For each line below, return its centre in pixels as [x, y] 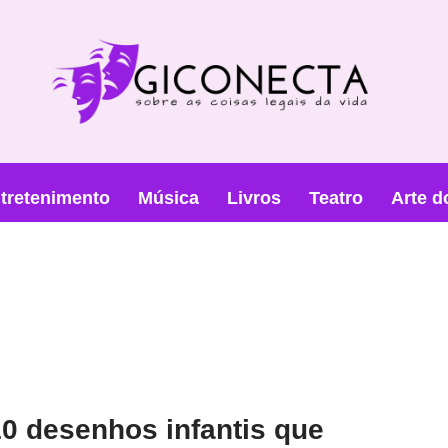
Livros [253, 197]
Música [168, 197]
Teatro [335, 197]
